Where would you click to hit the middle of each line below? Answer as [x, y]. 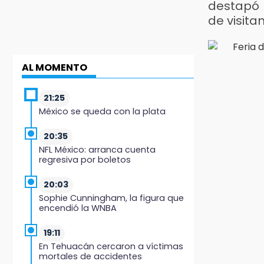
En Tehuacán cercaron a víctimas [111, 246]
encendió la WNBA [78, 208]
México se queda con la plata [102, 111]
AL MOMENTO [55, 67]
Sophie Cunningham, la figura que [111, 198]
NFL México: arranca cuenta [97, 149]
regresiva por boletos [85, 159]
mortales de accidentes [90, 256]
